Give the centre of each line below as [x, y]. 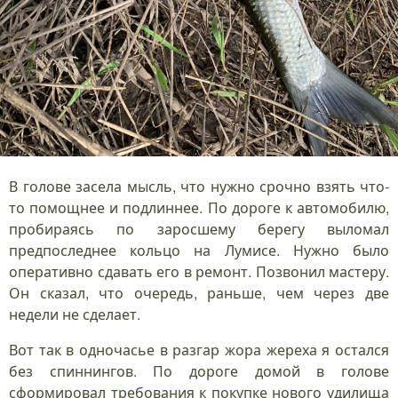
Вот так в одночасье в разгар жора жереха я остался [199, 349]
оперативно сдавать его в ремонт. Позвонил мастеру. [199, 271]
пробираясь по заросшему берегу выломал [199, 228]
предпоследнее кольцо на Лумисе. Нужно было [199, 250]
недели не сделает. [75, 314]
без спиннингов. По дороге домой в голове [199, 370]
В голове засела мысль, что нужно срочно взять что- [199, 186]
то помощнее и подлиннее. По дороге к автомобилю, [199, 207]
